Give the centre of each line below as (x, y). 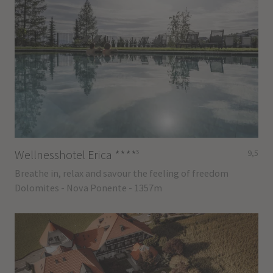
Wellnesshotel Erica (64, 154)
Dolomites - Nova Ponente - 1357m (88, 187)
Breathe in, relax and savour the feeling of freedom (121, 173)
